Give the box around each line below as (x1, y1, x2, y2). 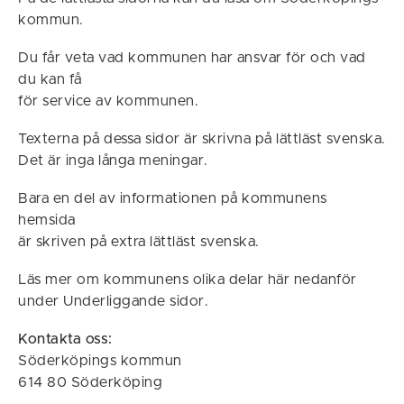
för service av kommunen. (18, 94, 198, 108)
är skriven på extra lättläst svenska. (18, 234, 260, 249)
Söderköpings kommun (18, 353, 182, 368)
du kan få (18, 72, 82, 87)
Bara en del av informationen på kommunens (18, 191, 327, 206)
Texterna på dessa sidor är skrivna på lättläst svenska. (18, 132, 386, 146)
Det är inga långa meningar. (18, 153, 208, 168)
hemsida (18, 213, 76, 227)
